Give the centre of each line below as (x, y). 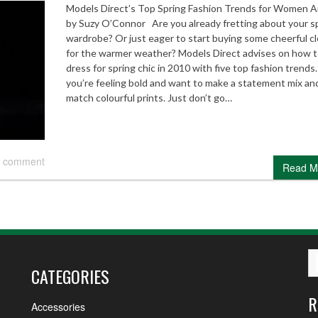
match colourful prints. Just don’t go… (149, 97)
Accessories (58, 307)
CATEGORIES (70, 276)
